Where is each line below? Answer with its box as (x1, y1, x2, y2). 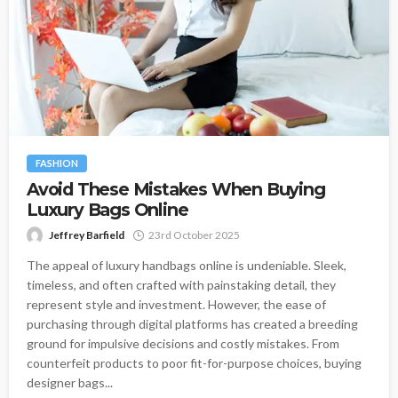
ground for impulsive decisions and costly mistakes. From (27, 335, 339, 351)
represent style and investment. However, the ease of (27, 296, 326, 312)
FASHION (36, 156, 78, 169)
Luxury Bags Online (27, 198, 188, 220)
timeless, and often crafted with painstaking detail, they (27, 276, 336, 292)
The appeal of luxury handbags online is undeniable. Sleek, (27, 257, 346, 273)
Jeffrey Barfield (49, 227, 124, 242)
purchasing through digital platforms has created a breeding (27, 315, 358, 331)
